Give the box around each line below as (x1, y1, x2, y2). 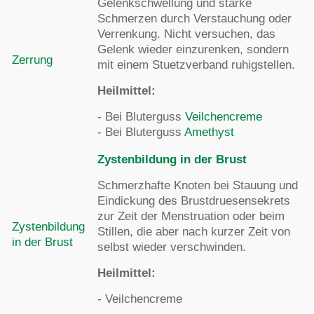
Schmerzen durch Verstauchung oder (97, 12, 292, 25)
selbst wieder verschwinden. (97, 240, 246, 254)
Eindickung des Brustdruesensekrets (97, 194, 290, 207)
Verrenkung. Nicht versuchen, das (97, 27, 275, 41)
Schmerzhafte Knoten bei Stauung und (97, 179, 298, 192)
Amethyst (184, 125, 234, 139)
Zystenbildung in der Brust (97, 153, 247, 166)
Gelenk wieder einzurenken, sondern (97, 43, 289, 56)
